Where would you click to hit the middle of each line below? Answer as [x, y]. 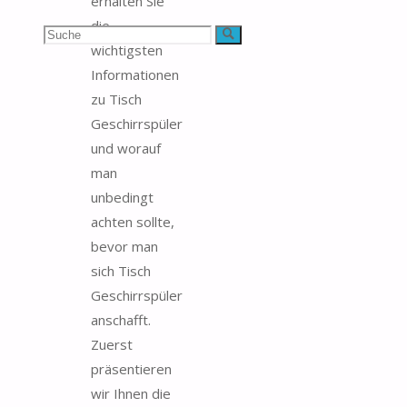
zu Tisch [116, 99]
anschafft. [121, 319]
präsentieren [131, 368]
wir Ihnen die [131, 393]
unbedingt [122, 197]
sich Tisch [121, 270]
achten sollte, [133, 221]
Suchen [65, 33]
